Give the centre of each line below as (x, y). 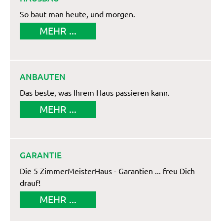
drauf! (30, 183)
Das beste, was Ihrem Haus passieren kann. (95, 93)
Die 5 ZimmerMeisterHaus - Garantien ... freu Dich (107, 171)
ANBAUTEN (43, 77)
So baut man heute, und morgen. (77, 15)
